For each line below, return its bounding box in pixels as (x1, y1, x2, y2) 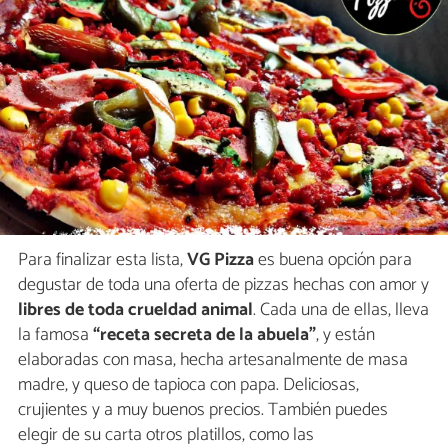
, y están (316, 320, 375, 351)
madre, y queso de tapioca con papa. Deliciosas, (18, 370, 359, 401)
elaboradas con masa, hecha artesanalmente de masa (18, 345, 408, 376)
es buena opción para (254, 245, 412, 276)
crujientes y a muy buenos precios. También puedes (18, 395, 388, 426)
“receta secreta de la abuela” (93, 320, 316, 351)
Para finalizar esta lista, (18, 245, 187, 276)
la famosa (18, 320, 93, 351)
